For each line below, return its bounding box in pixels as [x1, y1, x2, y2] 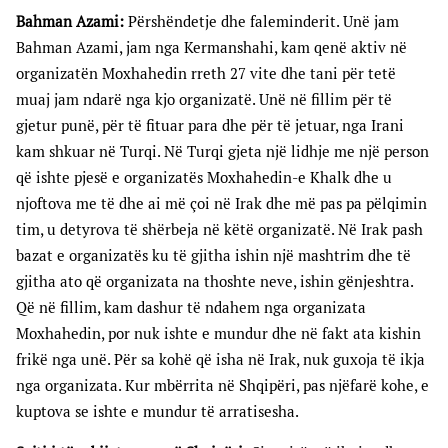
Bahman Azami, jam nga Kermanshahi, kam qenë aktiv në [16, 38, 407, 58]
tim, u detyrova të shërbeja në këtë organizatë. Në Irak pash [16, 220, 423, 240]
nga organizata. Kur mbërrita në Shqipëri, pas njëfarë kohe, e [16, 376, 429, 396]
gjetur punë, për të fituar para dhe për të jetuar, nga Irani [16, 116, 404, 136]
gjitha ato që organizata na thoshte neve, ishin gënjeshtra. [16, 272, 413, 292]
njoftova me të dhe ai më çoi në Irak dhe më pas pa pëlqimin [16, 194, 427, 214]
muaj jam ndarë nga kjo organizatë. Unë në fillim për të [16, 90, 392, 110]
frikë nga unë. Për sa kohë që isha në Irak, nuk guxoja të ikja [16, 350, 425, 370]
